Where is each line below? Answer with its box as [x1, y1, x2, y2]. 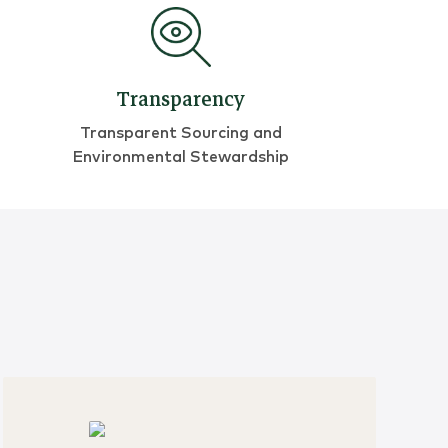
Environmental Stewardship [72, 149, 290, 166]
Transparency [116, 83, 245, 117]
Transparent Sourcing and [79, 125, 282, 142]
